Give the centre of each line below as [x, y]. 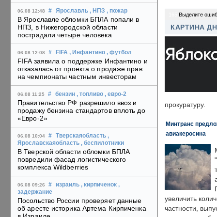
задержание [35, 192]
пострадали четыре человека [65, 35]
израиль [68, 185]
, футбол [119, 53]
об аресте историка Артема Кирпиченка [82, 209]
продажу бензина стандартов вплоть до [81, 111]
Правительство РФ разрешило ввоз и [77, 103]
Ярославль [72, 11]
